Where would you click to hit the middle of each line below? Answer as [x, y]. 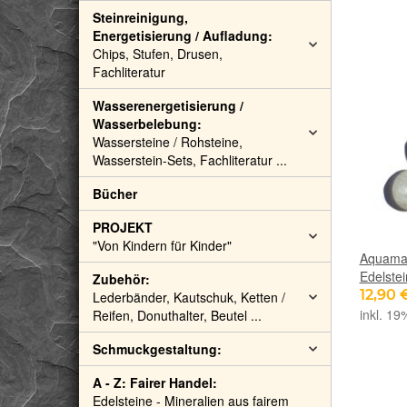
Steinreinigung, [140, 17]
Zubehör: [121, 279]
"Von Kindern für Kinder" [162, 245]
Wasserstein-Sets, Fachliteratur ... [190, 160]
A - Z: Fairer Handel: [155, 382]
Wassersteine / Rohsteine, [168, 142]
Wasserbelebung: [147, 124]
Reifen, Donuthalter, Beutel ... [177, 315]
